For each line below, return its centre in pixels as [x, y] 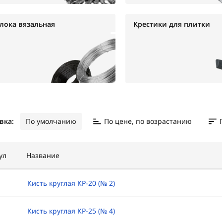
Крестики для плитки [171, 24]
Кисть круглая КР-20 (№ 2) [71, 183]
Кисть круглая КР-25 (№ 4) [71, 211]
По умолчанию [51, 121]
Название [43, 155]
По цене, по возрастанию [148, 121]
